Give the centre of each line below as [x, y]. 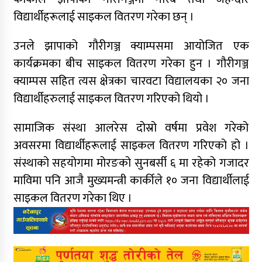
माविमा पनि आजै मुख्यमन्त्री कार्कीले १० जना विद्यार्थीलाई [131, 181]
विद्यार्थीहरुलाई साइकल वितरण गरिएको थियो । [111, 99]
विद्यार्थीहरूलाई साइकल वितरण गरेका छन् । [104, 17]
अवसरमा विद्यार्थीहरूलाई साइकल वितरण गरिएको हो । [131, 146]
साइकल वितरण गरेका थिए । [73, 199]
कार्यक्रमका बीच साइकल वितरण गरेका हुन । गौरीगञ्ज [131, 64]
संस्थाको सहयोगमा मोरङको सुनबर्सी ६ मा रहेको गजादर [131, 163]
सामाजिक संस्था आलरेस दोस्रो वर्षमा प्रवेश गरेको [131, 128]
